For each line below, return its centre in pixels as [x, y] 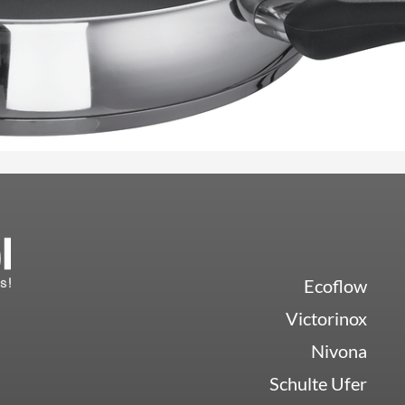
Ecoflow [335, 286]
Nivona [339, 351]
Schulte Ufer [318, 384]
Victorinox [326, 319]
